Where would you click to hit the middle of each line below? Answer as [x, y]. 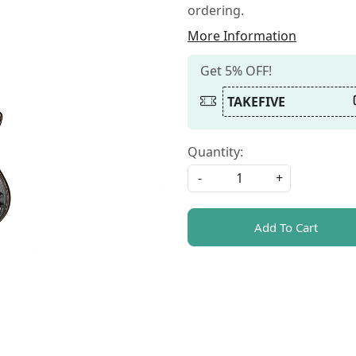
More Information [242, 35]
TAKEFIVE [256, 101]
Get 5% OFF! [236, 70]
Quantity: [215, 151]
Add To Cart [286, 227]
